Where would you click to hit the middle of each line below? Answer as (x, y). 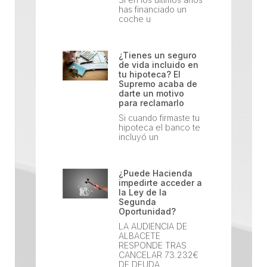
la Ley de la (143, 192)
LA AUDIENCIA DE (153, 226)
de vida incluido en (159, 64)
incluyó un (139, 136)
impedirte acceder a (161, 182)
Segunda (138, 201)
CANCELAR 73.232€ (159, 254)
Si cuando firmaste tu (159, 117)
